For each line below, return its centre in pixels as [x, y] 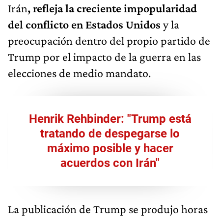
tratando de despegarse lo [110, 133]
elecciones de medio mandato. [79, 73]
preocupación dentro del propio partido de [109, 40]
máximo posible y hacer [110, 148]
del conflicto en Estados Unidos [84, 24]
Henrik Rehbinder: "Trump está [110, 119]
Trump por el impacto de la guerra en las [104, 56]
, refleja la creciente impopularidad [112, 8]
